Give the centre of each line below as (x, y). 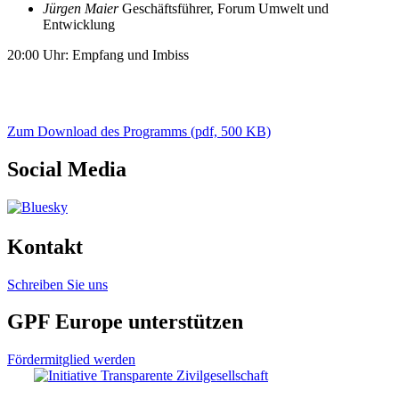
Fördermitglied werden (71, 360)
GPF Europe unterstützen (125, 322)
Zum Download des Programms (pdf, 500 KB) (139, 131)
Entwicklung (79, 24)
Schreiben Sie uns (57, 284)
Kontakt (45, 246)
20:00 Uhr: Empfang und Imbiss (98, 54)
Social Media (67, 169)
